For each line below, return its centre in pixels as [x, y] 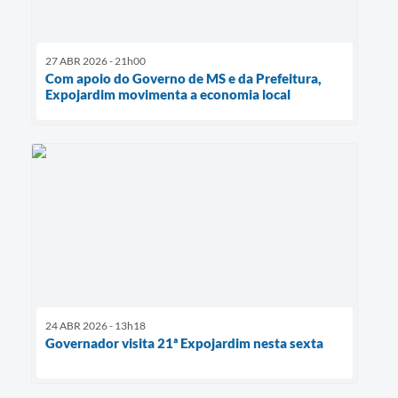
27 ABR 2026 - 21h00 [96, 61]
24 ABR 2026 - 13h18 [96, 326]
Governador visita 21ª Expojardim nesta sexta [184, 343]
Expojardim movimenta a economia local [168, 95]
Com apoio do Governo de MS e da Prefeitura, [183, 79]
